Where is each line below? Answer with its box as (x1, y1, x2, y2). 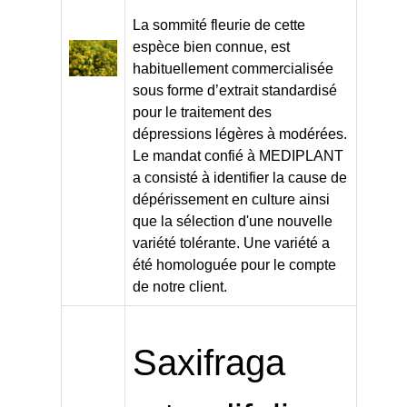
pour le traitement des (132, 104, 272, 120)
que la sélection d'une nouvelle (132, 213, 333, 229)
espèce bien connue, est (132, 38, 290, 55)
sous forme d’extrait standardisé (132, 82, 337, 98)
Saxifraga (132, 342, 285, 382)
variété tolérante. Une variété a (132, 234, 330, 251)
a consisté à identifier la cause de (132, 169, 347, 185)
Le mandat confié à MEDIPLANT (132, 147, 343, 164)
